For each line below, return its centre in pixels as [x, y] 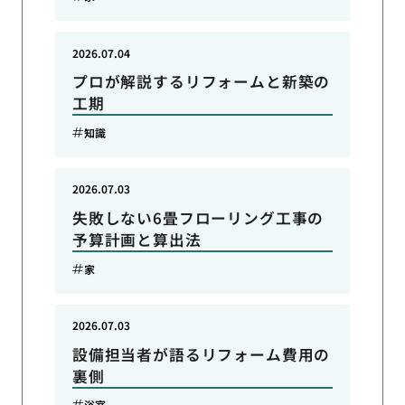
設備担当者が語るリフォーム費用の [201, 354]
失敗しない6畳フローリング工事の [198, 218]
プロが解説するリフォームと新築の [201, 82]
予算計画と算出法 [137, 240]
